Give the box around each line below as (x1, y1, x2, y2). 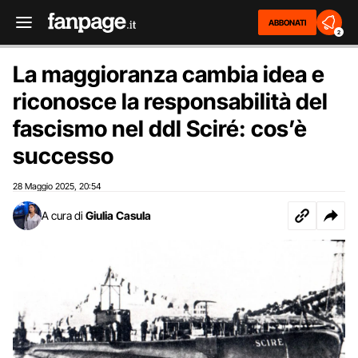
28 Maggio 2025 (13, 181, 74, 192)
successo (13, 142, 113, 169)
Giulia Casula (86, 209, 151, 222)
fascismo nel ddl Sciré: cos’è (13, 115, 307, 142)
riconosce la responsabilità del (13, 88, 328, 115)
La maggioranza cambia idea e (13, 61, 324, 88)
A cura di (42, 209, 83, 222)
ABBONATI (268, 18, 306, 27)
